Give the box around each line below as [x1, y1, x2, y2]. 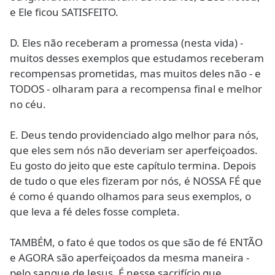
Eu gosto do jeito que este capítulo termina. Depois [10, 158, 256, 172]
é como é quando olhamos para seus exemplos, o [10, 188, 251, 203]
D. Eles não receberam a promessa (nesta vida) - [10, 35, 243, 50]
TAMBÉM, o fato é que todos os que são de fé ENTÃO [10, 234, 263, 249]
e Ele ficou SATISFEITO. [10, 4, 118, 19]
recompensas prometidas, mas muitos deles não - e [10, 66, 261, 80]
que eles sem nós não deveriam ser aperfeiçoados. [10, 142, 258, 157]
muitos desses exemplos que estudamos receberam [10, 50, 264, 65]
